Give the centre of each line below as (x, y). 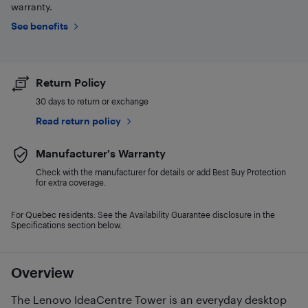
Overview (42, 272)
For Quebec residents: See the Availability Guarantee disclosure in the (143, 214)
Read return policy (78, 121)
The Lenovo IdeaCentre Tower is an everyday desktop (149, 299)
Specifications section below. (66, 225)
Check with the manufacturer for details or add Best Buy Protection (161, 172)
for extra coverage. (71, 182)
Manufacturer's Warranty (101, 153)
